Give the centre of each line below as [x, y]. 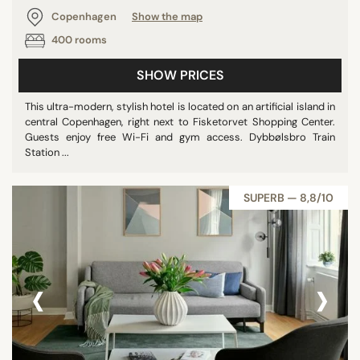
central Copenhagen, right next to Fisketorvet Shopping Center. [180, 122]
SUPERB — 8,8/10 [288, 198]
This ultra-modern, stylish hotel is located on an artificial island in [180, 106]
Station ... [47, 152]
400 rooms [78, 40]
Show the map [167, 16]
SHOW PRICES [180, 75]
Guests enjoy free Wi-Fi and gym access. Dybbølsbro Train [180, 137]
